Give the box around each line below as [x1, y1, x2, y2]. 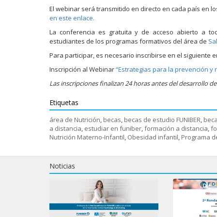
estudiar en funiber [84, 124, 141, 133]
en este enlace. [49, 13, 94, 22]
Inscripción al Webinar [49, 64, 116, 74]
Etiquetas [49, 97, 78, 107]
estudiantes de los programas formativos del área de [49, 36, 208, 46]
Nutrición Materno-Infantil [49, 132, 124, 141]
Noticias [49, 161, 75, 170]
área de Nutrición [49, 115, 100, 124]
